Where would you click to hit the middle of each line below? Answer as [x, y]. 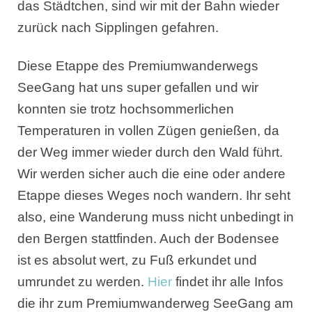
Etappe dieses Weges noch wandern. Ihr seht [154, 195]
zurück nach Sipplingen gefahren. [118, 27]
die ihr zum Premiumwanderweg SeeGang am [155, 303]
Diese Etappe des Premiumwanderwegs [138, 65]
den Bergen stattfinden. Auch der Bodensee [148, 238]
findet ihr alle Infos [228, 281]
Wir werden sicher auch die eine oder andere [151, 173]
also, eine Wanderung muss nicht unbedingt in [156, 217]
